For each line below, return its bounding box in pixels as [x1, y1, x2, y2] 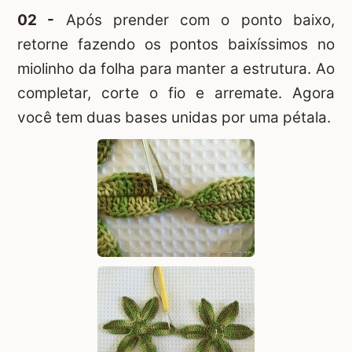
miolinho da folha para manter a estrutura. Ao [17, 59, 335, 78]
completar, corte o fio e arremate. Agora [17, 83, 335, 102]
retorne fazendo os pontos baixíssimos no [17, 35, 335, 53]
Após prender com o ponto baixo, [54, 10, 335, 29]
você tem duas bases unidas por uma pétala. [17, 108, 331, 126]
